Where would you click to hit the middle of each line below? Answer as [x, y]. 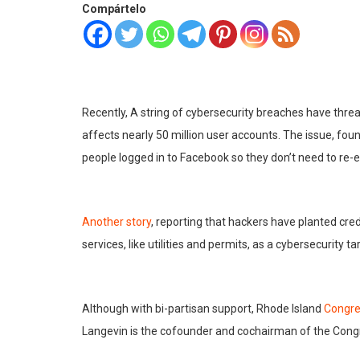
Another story [117, 222]
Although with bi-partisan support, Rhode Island [203, 309]
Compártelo [114, 9]
